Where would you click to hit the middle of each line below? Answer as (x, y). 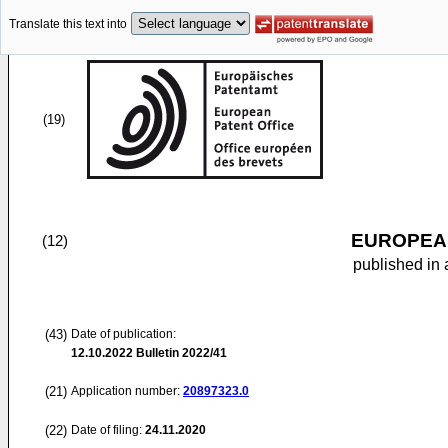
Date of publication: (123, 334)
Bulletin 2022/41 (180, 353)
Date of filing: (106, 430)
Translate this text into (68, 24)
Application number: (127, 391)
